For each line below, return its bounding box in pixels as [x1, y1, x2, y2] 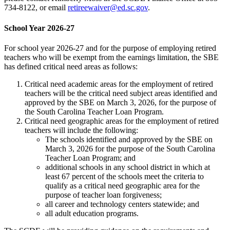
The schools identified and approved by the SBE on [45, 135, 213, 144]
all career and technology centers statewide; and [45, 199, 199, 208]
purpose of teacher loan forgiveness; [45, 190, 162, 199]
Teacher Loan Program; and [45, 153, 136, 162]
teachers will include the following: [25, 125, 138, 135]
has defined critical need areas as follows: [4, 62, 138, 71]
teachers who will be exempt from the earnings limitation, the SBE [4, 52, 219, 62]
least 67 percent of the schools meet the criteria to [45, 171, 204, 181]
